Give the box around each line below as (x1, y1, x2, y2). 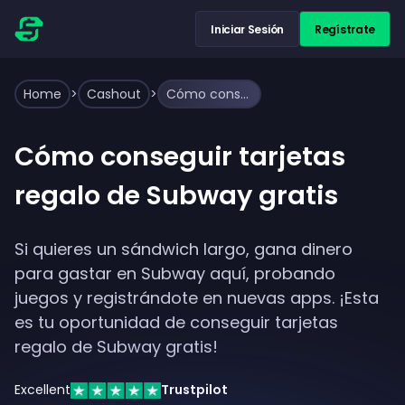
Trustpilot (161, 381, 228, 399)
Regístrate (315, 21, 375, 37)
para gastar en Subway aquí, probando (14, 262, 335, 285)
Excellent (14, 381, 71, 399)
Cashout (87, 85, 141, 103)
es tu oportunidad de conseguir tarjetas (14, 311, 338, 334)
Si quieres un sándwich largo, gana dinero (14, 238, 353, 260)
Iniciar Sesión (211, 21, 284, 37)
